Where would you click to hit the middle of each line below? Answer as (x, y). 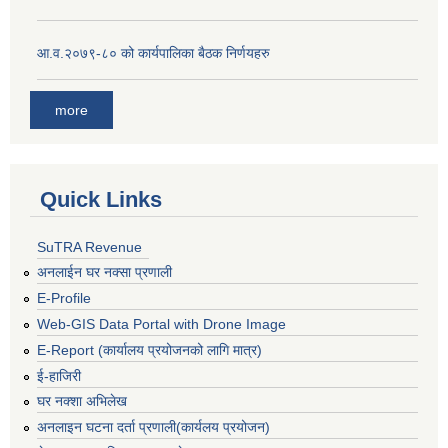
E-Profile (64, 298)
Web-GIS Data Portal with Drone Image (161, 323)
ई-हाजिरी (59, 375)
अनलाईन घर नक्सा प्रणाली (104, 272)
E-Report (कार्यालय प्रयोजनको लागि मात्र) (149, 349)
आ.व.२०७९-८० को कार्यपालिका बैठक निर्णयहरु (153, 53)
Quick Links (101, 199)
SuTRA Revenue (89, 246)
